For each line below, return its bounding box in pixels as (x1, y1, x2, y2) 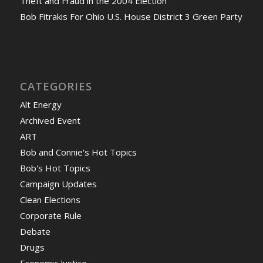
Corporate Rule (19, 210, 82, 222)
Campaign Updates (19, 178, 97, 190)
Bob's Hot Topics (19, 162, 90, 174)
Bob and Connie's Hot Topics (19, 146, 137, 159)
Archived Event (19, 114, 80, 127)
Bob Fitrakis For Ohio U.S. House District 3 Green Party (19, 10, 242, 22)
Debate (19, 225, 50, 238)
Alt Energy (19, 99, 62, 111)
